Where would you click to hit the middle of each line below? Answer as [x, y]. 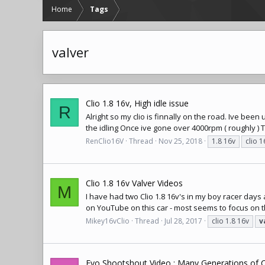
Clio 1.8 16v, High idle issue [137, 103]
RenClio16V [105, 141]
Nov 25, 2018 [180, 141]
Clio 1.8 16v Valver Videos [134, 183]
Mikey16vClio [108, 221]
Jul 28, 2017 [183, 221]
